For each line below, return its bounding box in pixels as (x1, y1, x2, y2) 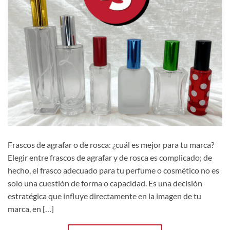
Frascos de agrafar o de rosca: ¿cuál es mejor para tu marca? (8, 139, 214, 149)
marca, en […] (8, 203, 54, 214)
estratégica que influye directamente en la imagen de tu (8, 190, 201, 201)
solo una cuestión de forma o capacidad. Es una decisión (8, 178, 202, 188)
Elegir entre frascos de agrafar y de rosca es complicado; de (8, 152, 212, 162)
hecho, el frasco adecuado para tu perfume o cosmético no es (8, 165, 219, 175)
